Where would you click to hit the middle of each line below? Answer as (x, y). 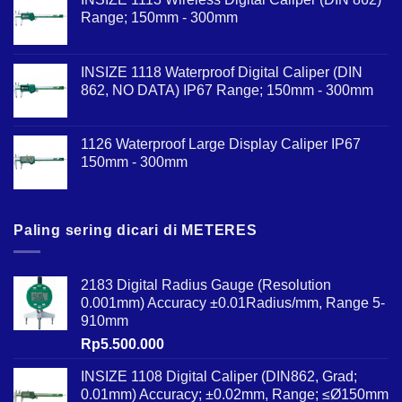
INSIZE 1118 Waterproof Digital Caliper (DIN (222, 72)
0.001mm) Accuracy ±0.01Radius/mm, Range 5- (233, 303)
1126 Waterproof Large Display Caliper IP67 (221, 144)
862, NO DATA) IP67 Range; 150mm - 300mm (227, 90)
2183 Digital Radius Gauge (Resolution (206, 285)
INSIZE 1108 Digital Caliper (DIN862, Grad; (219, 377)
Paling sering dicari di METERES (135, 230)
